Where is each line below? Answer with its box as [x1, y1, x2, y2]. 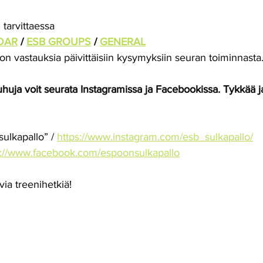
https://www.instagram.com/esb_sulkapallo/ [57, 131, 253, 143]
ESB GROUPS [26, 36, 91, 48]
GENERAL [100, 36, 146, 48]
